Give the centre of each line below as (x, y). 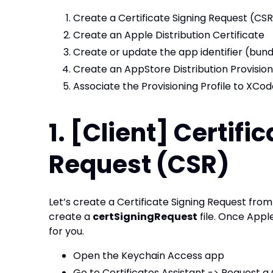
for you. (66, 231)
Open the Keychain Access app (149, 256)
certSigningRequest (145, 217)
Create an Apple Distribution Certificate (169, 35)
